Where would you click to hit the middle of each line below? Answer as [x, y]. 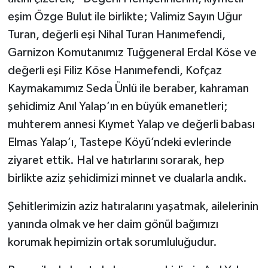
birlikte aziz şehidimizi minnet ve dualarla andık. [127, 178]
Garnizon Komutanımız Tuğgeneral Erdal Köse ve [132, 52]
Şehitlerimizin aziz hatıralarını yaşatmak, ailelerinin [133, 206]
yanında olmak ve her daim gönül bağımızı [113, 224]
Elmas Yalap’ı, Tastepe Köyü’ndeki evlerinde [119, 142]
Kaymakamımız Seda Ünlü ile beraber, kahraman [128, 88]
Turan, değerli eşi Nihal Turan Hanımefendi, [116, 34]
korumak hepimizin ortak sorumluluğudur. [112, 242]
